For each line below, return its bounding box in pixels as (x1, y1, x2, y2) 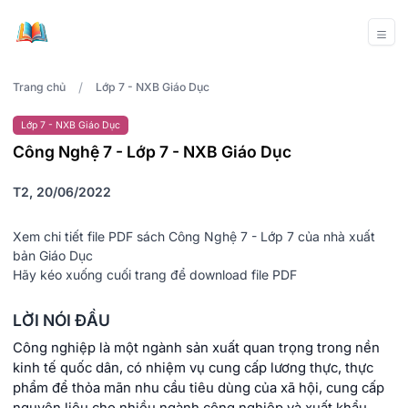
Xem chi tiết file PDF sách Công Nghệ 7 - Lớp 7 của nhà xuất (13, 229, 375, 245)
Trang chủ (13, 80, 66, 95)
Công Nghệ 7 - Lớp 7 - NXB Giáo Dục (13, 142, 291, 162)
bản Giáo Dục (13, 248, 93, 264)
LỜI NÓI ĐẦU (13, 311, 110, 331)
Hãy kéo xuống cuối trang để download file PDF (13, 267, 297, 283)
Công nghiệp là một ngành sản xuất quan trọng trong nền (13, 340, 380, 357)
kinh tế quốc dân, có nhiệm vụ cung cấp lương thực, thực (13, 360, 373, 377)
